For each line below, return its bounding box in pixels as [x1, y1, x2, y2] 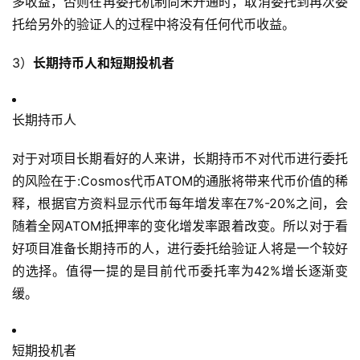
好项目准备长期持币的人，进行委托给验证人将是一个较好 [12, 240, 348, 257]
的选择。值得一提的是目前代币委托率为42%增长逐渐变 [12, 263, 348, 280]
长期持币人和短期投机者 [33, 55, 174, 72]
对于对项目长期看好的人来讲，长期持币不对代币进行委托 [12, 150, 348, 167]
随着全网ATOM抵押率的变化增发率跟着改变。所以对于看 [12, 218, 348, 235]
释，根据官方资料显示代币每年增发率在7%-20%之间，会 [12, 195, 348, 212]
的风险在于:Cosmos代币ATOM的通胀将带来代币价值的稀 [12, 173, 348, 190]
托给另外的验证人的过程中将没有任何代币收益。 [12, 16, 295, 33]
